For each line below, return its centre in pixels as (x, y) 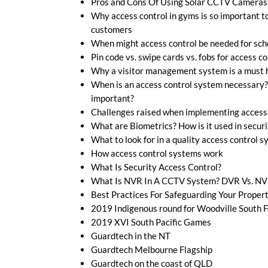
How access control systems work (157, 153)
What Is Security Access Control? (156, 167)
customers (112, 30)
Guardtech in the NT (131, 236)
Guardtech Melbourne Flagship (152, 250)
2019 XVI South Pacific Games (151, 222)
